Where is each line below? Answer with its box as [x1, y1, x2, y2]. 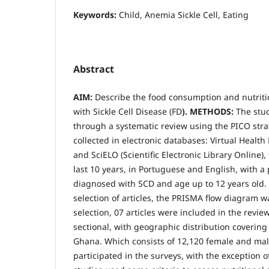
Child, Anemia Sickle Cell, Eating [119, 8, 249, 20]
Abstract [73, 62, 114, 76]
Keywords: [73, 8, 119, 20]
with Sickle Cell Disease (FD [73, 105, 182, 117]
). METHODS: [182, 105, 236, 117]
